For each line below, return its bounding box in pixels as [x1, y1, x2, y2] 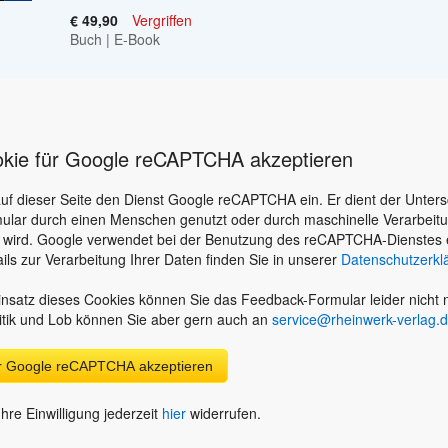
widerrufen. [186, 402, 261, 423]
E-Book [114, 28, 160, 49]
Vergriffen [132, 9, 192, 30]
